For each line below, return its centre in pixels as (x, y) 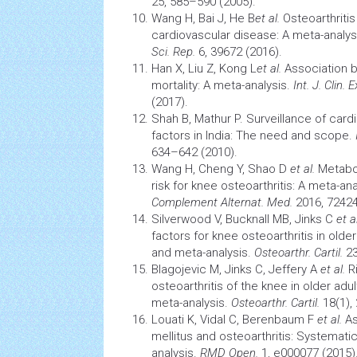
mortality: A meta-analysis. (222, 85)
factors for (182, 236)
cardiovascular (191, 35)
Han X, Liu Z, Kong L (204, 69)
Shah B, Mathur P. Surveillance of (240, 119)
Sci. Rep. (173, 52)
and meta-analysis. (203, 253)
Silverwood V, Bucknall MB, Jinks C (244, 219)
